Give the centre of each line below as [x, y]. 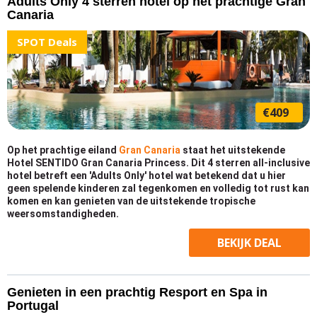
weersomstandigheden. [63, 214]
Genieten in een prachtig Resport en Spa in [137, 292]
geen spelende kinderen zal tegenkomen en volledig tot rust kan [158, 188]
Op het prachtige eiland [63, 150]
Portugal [33, 306]
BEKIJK [236, 243]
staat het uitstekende [233, 150]
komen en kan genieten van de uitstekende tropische [131, 201]
